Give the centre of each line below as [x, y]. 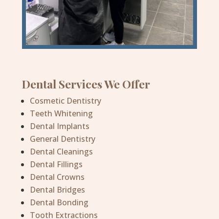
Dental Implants [59, 126]
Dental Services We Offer [86, 84]
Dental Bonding [59, 203]
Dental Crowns [57, 177]
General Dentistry [62, 139]
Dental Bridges [57, 190]
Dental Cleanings [61, 152]
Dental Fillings [56, 164]
